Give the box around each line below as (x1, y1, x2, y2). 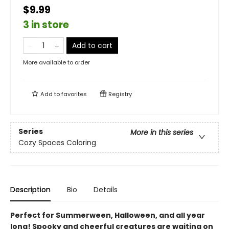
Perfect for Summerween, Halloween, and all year (10, 210, 205, 220)
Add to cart (72, 40, 112, 51)
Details (94, 185, 118, 195)
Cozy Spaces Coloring (18, 138, 96, 148)
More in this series (130, 127, 193, 138)
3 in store (23, 18, 69, 32)
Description (10, 185, 51, 195)
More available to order (23, 58, 90, 66)
